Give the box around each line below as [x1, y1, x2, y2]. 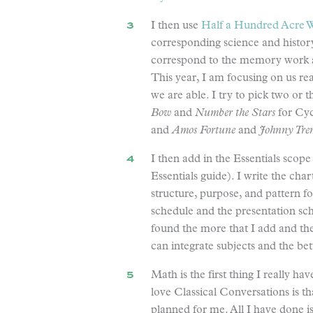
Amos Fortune [172, 125, 235, 136]
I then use [151, 20, 201, 31]
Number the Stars [195, 108, 275, 119]
